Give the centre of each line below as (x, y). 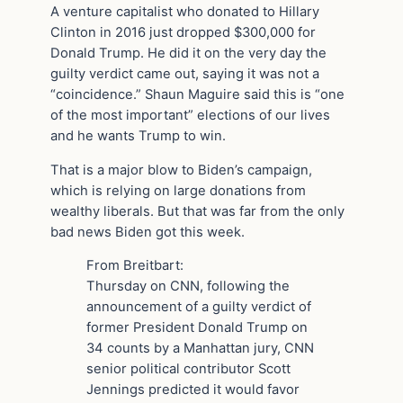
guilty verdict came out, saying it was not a (185, 73)
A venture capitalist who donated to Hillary (185, 11)
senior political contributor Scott (188, 369)
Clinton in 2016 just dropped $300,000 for (183, 32)
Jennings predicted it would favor (193, 390)
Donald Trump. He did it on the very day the (188, 53)
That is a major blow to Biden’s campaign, (181, 170)
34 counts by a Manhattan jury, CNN (200, 349)
